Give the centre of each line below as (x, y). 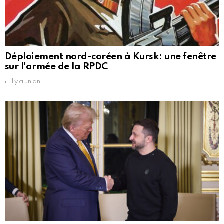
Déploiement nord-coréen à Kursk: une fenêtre (111, 57)
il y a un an (25, 82)
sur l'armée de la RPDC (56, 67)
